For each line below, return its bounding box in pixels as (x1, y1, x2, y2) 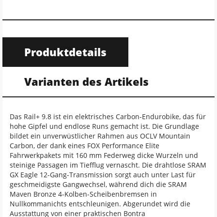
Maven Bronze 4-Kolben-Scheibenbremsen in (10, 189, 157, 199)
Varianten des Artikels (24, 74, 149, 89)
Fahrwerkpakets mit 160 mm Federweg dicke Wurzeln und (10, 150, 198, 160)
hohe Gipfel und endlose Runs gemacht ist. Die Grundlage (10, 121, 199, 131)
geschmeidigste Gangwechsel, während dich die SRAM (10, 179, 187, 189)
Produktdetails (24, 44, 107, 59)
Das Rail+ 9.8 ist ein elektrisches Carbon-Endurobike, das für (10, 111, 206, 121)
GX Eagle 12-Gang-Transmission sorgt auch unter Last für (10, 170, 196, 179)
